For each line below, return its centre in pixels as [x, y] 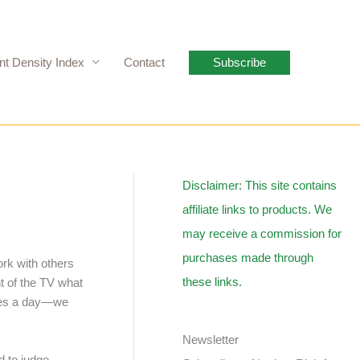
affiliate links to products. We [258, 209]
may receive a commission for [262, 233]
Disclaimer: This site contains [260, 185]
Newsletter [211, 340]
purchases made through [248, 258]
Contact [144, 62]
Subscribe [239, 62]
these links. [213, 282]
